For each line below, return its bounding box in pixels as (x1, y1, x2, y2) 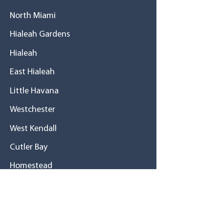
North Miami (10, 11, 56, 21)
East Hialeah (10, 67, 55, 77)
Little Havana (10, 86, 59, 96)
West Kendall (10, 124, 57, 133)
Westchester (10, 105, 55, 114)
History (10, 192, 39, 201)
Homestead (10, 161, 52, 171)
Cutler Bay (10, 142, 47, 152)
